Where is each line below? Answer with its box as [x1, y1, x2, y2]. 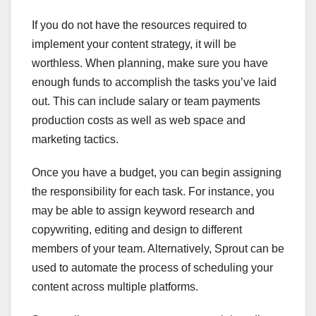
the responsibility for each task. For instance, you [32, 186, 274, 198]
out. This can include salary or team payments [32, 95, 260, 108]
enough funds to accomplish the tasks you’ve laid [32, 76, 276, 89]
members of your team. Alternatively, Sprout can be [32, 243, 284, 255]
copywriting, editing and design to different [32, 224, 242, 236]
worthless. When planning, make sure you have [32, 57, 268, 70]
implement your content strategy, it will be [32, 38, 236, 51]
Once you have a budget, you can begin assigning [32, 166, 281, 179]
